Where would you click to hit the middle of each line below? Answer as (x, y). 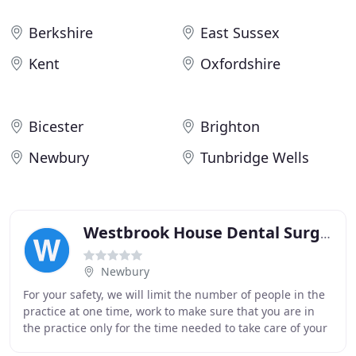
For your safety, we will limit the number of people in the (174, 294)
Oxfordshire (240, 64)
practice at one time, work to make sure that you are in (169, 311)
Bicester (56, 126)
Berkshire (61, 33)
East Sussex (240, 33)
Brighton (230, 126)
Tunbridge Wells (255, 157)
